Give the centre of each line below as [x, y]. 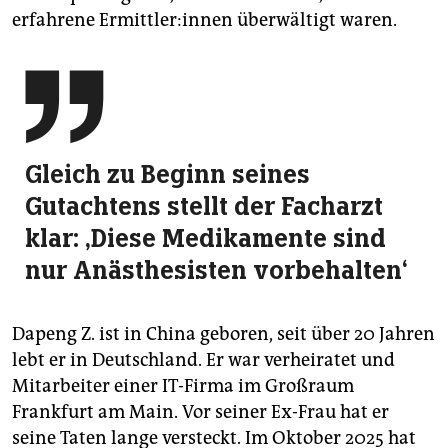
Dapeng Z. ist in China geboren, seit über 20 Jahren [223, 334]
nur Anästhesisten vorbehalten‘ [216, 270]
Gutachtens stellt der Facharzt [204, 206]
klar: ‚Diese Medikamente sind [205, 238]
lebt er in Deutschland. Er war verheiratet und [203, 360]
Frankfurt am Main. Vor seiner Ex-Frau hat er [200, 412]
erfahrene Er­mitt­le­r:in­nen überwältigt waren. [204, 20]
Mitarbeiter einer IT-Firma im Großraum [183, 386]
